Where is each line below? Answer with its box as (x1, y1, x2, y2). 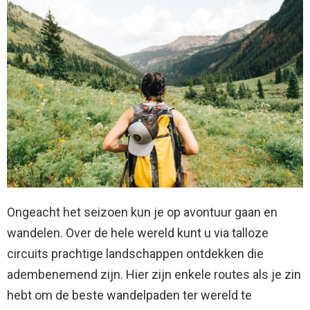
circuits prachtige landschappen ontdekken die (7, 246, 264, 261)
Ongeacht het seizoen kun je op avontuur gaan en (7, 204, 277, 219)
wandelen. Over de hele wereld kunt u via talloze (7, 225, 268, 240)
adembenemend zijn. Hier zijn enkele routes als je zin (7, 266, 301, 282)
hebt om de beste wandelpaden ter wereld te (7, 287, 252, 302)
